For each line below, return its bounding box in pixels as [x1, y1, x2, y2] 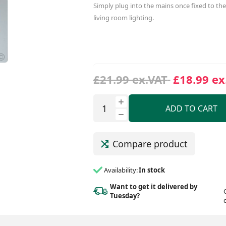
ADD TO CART [165, 102, 218, 114]
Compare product [112, 138, 188, 150]
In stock [138, 165, 165, 175]
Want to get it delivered [109, 182, 190, 191]
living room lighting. [93, 13, 154, 23]
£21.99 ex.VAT [93, 72, 167, 87]
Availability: [103, 165, 138, 175]
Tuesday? [109, 191, 140, 200]
